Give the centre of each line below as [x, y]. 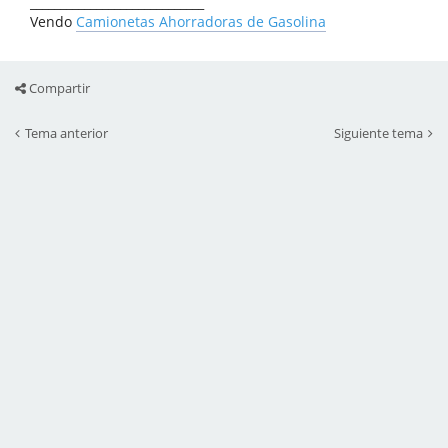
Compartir [58, 88]
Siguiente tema [378, 133]
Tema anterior [66, 133]
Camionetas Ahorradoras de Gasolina [201, 21]
